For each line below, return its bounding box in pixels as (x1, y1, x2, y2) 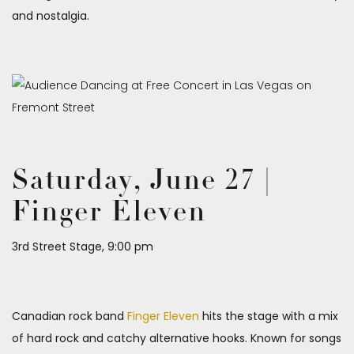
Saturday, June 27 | (12, 168, 272, 197)
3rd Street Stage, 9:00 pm (12, 239, 153, 255)
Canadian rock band (12, 308, 127, 325)
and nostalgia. (12, 8, 89, 24)
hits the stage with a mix (199, 308, 338, 325)
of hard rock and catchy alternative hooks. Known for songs (12, 330, 341, 347)
